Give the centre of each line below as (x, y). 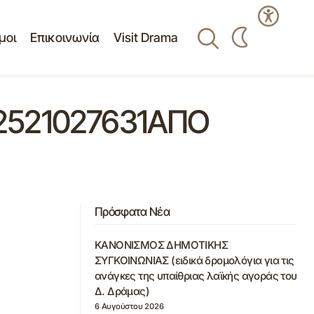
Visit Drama (145, 37)
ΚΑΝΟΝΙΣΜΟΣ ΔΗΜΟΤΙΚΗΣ (161, 245)
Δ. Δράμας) (122, 292)
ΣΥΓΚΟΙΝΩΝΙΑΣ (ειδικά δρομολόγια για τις (194, 261)
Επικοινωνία (64, 37)
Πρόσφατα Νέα (132, 212)
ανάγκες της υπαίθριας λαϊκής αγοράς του (196, 276)
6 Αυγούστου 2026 (129, 306)
